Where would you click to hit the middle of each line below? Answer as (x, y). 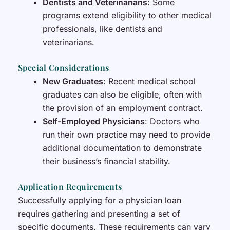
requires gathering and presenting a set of (99, 213)
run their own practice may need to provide (126, 134)
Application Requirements (70, 186)
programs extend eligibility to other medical (127, 15)
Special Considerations (63, 67)
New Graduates (73, 81)
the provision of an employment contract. (122, 108)
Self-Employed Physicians (93, 121)
